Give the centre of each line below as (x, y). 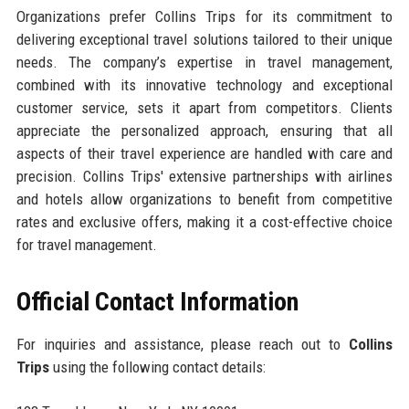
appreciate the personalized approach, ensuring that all (204, 130)
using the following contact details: (157, 367)
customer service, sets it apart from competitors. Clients (204, 107)
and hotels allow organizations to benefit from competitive (204, 199)
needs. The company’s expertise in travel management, (204, 62)
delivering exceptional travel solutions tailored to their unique (204, 39)
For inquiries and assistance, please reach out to (183, 344)
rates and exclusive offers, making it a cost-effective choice (204, 221)
